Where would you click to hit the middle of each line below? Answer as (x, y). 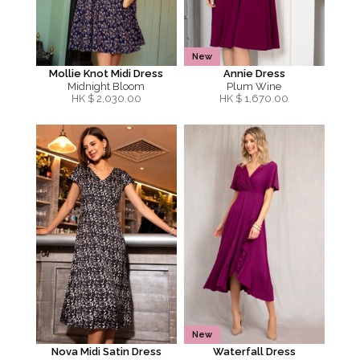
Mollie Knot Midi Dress (106, 74)
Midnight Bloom (106, 86)
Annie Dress (254, 74)
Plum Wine (254, 86)
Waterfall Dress (254, 352)
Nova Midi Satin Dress (106, 352)
